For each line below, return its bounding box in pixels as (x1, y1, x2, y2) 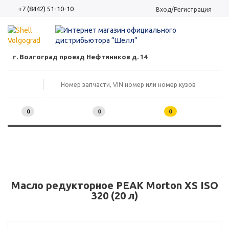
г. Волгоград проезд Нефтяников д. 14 (13, 53, 147, 61)
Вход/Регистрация (156, 6, 212, 13)
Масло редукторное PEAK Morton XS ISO (11, 179, 218, 192)
